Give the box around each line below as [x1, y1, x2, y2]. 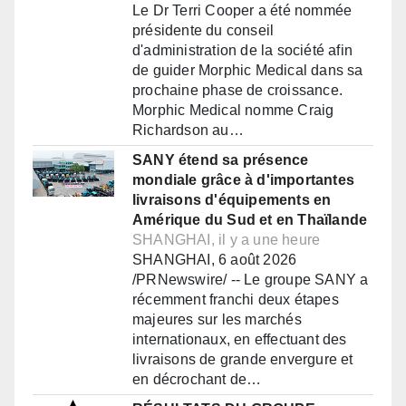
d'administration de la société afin [132, 43, 353, 59]
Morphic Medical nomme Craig [132, 102, 334, 119]
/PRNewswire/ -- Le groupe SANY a [132, 272, 369, 288]
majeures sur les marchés [132, 312, 302, 328]
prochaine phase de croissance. [132, 82, 343, 99]
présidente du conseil [132, 23, 275, 39]
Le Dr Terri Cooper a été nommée [132, 3, 353, 19]
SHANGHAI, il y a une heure [132, 232, 321, 248]
